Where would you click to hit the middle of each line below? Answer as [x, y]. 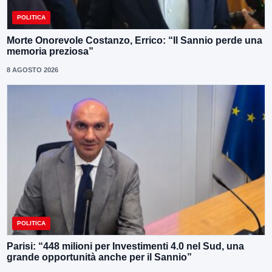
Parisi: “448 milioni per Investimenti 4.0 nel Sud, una [125, 246]
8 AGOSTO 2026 [32, 70]
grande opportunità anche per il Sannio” [99, 257]
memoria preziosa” [50, 51]
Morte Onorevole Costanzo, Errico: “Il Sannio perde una [134, 40]
